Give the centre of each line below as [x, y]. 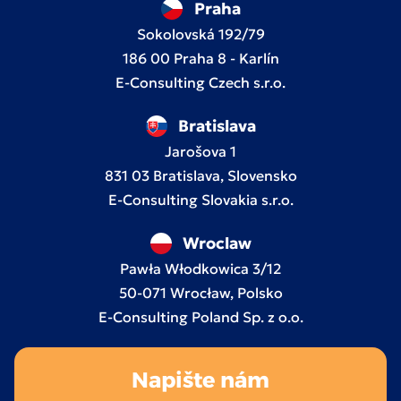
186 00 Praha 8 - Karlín [200, 59]
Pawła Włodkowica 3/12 [200, 269]
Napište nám [200, 380]
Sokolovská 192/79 [200, 34]
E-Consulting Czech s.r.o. [200, 83]
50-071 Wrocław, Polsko [200, 293]
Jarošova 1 [200, 152]
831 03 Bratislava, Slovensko [200, 176]
